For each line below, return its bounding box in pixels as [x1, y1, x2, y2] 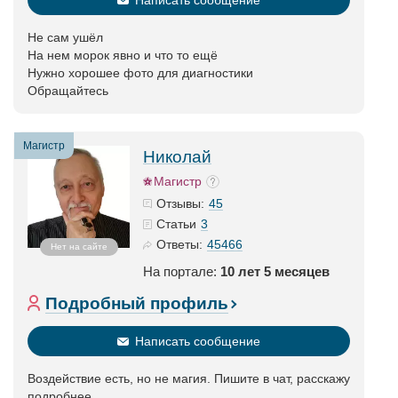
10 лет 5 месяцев [220, 264, 330, 279]
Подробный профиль [45, 294, 228, 313]
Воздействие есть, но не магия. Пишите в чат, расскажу [28, 371, 350, 386]
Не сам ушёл [28, 30, 103, 44]
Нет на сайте [50, 242, 107, 251]
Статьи [156, 217, 196, 231]
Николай [143, 147, 211, 166]
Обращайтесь [28, 84, 108, 98]
